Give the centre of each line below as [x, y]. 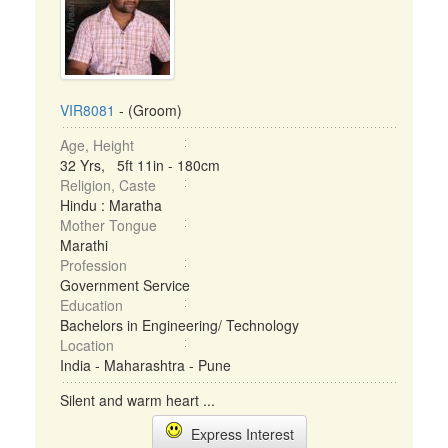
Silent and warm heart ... [137, 400]
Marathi [84, 245]
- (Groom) [148, 110]
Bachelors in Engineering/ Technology [179, 325]
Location [87, 345]
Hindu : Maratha [111, 205]
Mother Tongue [108, 225]
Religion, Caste [108, 185]
